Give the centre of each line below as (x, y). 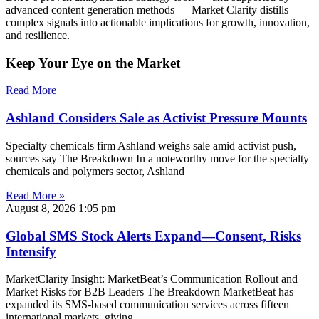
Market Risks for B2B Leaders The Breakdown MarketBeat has (150, 292)
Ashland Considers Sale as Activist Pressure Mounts (156, 118)
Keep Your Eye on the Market (93, 63)
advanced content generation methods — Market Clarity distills (147, 10)
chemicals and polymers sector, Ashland (95, 171)
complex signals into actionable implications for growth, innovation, (158, 23)
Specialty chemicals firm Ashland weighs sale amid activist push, (151, 145)
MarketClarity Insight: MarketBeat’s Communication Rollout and (152, 279)
